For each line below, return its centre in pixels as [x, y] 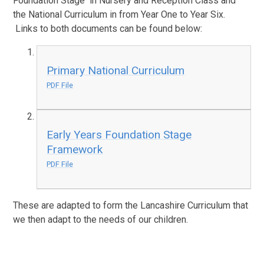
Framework [75, 150]
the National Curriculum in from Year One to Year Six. [119, 14]
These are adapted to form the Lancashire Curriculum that [131, 206]
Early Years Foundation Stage [119, 135]
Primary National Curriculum [116, 70]
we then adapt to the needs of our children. [101, 220]
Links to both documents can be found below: [108, 28]
